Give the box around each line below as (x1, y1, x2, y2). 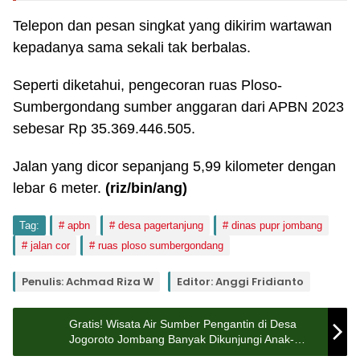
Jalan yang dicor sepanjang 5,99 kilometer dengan (13, 158, 336, 174)
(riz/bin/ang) (105, 180, 187, 196)
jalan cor (31, 239, 70, 252)
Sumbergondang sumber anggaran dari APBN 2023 (13, 99, 344, 115)
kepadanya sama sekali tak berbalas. (13, 39, 251, 55)
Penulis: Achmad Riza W (22, 274, 153, 289)
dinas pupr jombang (231, 219, 322, 231)
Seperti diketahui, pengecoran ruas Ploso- (13, 77, 282, 93)
